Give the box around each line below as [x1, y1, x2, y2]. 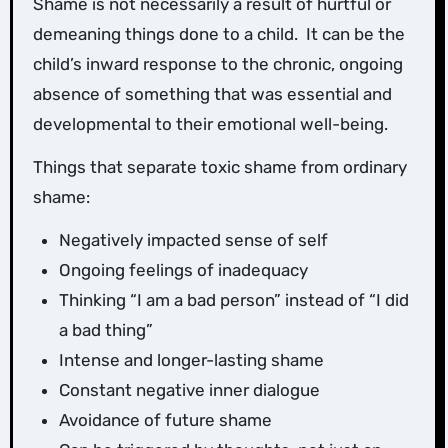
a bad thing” [58, 320, 153, 341]
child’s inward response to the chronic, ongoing [32, 54, 403, 75]
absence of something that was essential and [32, 84, 392, 105]
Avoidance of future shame [58, 410, 272, 431]
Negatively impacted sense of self [58, 230, 328, 251]
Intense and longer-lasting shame [58, 350, 324, 371]
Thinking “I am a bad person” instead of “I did [58, 290, 409, 311]
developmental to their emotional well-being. [32, 114, 392, 135]
